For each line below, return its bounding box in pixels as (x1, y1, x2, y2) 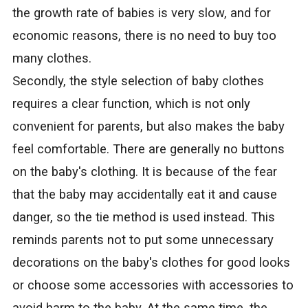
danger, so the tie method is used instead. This (12, 210, 275, 225)
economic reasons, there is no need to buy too (12, 28, 276, 44)
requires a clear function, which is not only (12, 96, 250, 112)
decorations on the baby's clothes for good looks (12, 255, 290, 271)
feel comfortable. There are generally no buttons (12, 142, 285, 157)
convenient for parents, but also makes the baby (12, 119, 285, 135)
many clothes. (12, 51, 91, 67)
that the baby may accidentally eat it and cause (12, 187, 277, 203)
